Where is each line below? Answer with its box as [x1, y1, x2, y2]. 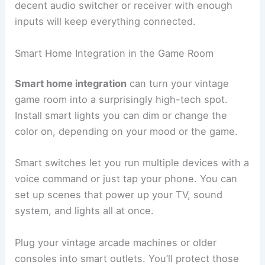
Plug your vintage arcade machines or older [15, 236, 217, 248]
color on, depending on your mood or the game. [15, 125, 238, 138]
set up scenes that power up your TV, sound [15, 189, 223, 201]
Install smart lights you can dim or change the [15, 109, 228, 122]
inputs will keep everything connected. [15, 15, 196, 28]
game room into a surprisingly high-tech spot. [15, 93, 228, 106]
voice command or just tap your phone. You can [15, 173, 238, 185]
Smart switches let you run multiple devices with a [15, 157, 250, 169]
